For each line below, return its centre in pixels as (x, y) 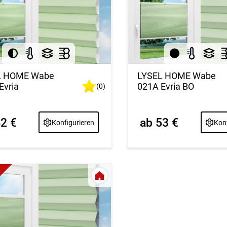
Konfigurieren (73, 122)
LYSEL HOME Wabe (177, 75)
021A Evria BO (166, 86)
